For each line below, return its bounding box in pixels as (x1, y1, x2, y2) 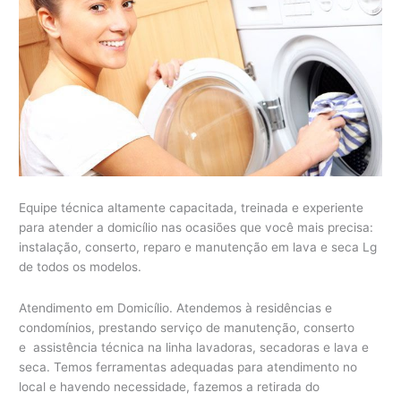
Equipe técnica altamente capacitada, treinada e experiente (19, 200, 364, 215)
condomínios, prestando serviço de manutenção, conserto (19, 320, 355, 335)
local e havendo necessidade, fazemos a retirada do (19, 379, 320, 394)
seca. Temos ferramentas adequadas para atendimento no (19, 359, 358, 374)
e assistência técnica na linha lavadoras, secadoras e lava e (19, 339, 370, 354)
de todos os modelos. (19, 259, 142, 274)
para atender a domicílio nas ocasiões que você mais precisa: (19, 219, 374, 235)
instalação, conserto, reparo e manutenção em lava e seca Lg (19, 239, 378, 254)
